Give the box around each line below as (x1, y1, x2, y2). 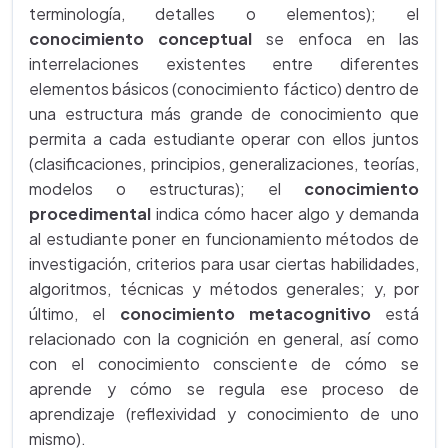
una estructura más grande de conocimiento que (29, 102, 419, 124)
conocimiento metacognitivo (119, 302, 371, 324)
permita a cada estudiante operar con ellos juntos (29, 127, 419, 149)
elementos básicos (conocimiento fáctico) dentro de (29, 77, 419, 99)
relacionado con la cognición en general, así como (29, 327, 419, 349)
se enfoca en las (252, 27, 419, 49)
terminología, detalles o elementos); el (29, 2, 419, 24)
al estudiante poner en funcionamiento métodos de (29, 227, 419, 249)
